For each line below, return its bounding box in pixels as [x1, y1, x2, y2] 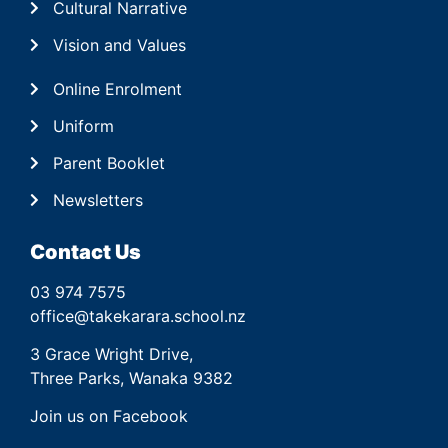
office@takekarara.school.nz [30, 305, 246, 326]
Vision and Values [52, 34, 186, 55]
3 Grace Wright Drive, [30, 343, 193, 364]
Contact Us [30, 239, 141, 264]
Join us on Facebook [30, 406, 188, 427]
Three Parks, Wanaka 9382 [30, 367, 238, 388]
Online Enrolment [52, 78, 182, 99]
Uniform [52, 115, 114, 136]
